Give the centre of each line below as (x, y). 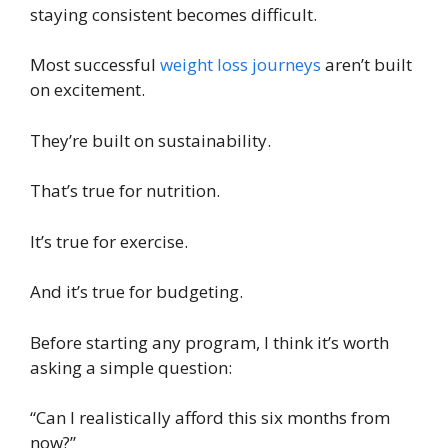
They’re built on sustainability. (150, 140)
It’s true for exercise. (109, 241)
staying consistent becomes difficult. (173, 14)
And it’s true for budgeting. (136, 292)
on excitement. (87, 90)
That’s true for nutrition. (125, 191)
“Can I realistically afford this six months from (210, 418)
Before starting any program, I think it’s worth (209, 342)
